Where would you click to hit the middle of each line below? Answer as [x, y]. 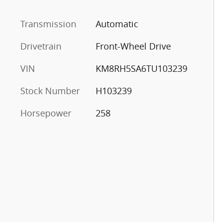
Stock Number [50, 90]
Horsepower [46, 113]
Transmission [48, 24]
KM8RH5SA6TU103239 [141, 68]
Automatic [117, 24]
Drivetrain [41, 46]
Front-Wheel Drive [133, 46]
